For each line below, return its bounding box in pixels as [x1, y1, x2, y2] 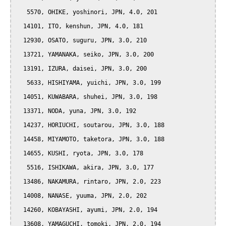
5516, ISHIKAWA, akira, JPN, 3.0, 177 [16, 164, 27, 172]
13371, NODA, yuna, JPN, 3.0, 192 [16, 107, 23, 115]
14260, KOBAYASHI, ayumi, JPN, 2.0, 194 [16, 206, 23, 214]
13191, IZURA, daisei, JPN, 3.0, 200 [16, 65, 23, 73]
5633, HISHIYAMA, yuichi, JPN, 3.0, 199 [16, 79, 27, 87]
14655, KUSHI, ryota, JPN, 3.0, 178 [16, 150, 23, 157]
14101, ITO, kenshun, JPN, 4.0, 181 [16, 23, 23, 30]
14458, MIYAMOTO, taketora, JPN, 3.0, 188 [16, 136, 23, 143]
